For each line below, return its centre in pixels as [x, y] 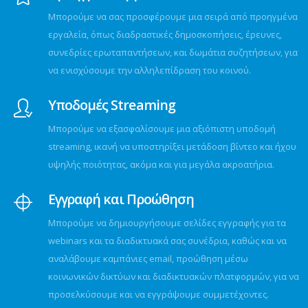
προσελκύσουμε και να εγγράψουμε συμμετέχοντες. [159, 294]
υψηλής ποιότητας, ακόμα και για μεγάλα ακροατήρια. [162, 164]
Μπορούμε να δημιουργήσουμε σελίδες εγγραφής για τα [167, 223]
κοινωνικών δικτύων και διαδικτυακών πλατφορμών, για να [174, 276]
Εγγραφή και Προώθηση [121, 199]
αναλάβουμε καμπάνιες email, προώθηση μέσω [148, 258]
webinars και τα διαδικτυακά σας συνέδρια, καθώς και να [168, 241]
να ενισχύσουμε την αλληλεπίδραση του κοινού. [150, 70]
